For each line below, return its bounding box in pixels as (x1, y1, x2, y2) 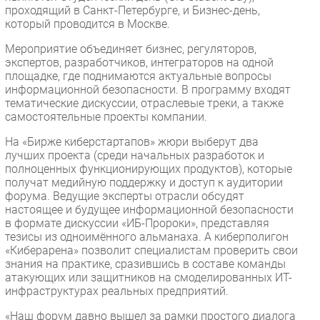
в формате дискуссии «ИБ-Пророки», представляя (5, 216, 269, 230)
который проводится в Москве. (5, 16, 170, 31)
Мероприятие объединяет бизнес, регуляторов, (5, 41, 256, 56)
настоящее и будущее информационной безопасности (5, 202, 294, 216)
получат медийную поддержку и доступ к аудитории (5, 175, 283, 189)
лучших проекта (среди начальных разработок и (5, 148, 264, 162)
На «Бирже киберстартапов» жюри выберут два (5, 134, 259, 149)
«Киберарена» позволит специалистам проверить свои (5, 243, 298, 257)
